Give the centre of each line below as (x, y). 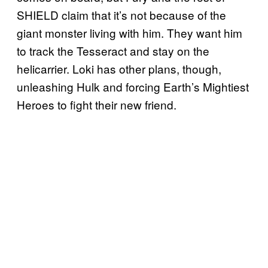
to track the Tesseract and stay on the (113, 51)
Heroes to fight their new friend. (97, 105)
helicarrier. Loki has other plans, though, (119, 69)
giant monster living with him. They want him (130, 33)
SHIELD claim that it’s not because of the (121, 15)
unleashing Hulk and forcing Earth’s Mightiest (133, 87)
